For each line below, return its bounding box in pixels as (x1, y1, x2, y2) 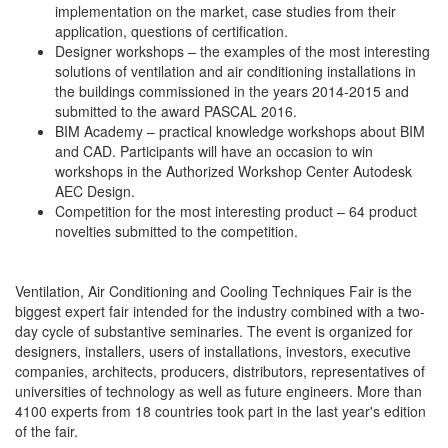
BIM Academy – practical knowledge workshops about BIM (55, 121, 425, 141)
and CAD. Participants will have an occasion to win (55, 141, 373, 161)
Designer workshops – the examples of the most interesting (55, 41, 430, 61)
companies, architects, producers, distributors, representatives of (15, 361, 425, 381)
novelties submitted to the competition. (55, 221, 298, 241)
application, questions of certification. (55, 21, 288, 41)
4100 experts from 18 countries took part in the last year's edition (15, 401, 426, 421)
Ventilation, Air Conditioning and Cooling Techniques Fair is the (15, 281, 412, 301)
